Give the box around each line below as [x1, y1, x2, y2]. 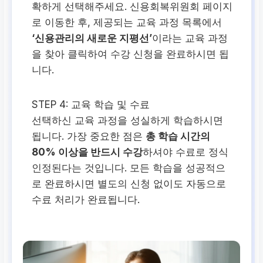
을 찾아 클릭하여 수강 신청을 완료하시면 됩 [32, 48, 230, 60]
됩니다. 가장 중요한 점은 [32, 130, 146, 143]
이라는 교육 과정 [152, 32, 228, 45]
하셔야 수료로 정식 [143, 146, 229, 159]
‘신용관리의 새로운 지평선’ [32, 32, 153, 45]
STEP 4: [32, 99, 69, 111]
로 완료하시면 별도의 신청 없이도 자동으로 [32, 178, 227, 190]
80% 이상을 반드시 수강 [32, 146, 143, 159]
